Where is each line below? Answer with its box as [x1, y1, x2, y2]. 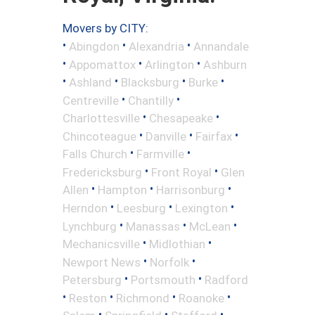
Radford [205, 272, 248, 287]
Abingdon [69, 39, 120, 53]
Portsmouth [131, 272, 195, 287]
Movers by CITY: [63, 21, 148, 36]
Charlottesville [63, 110, 140, 125]
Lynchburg [63, 219, 117, 233]
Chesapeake [149, 110, 213, 125]
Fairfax [195, 129, 232, 143]
